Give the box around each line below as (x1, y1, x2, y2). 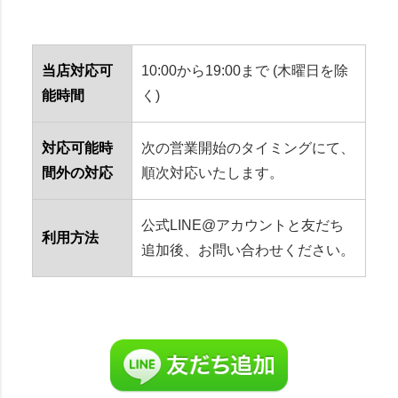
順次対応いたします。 (140, 164, 283, 180)
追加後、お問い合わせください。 (140, 242, 354, 258)
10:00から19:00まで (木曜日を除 (140, 62, 348, 78)
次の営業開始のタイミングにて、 (140, 139, 354, 155)
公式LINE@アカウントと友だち (140, 217, 344, 233)
